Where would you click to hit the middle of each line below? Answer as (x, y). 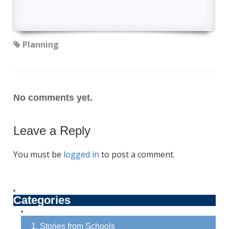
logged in (81, 154)
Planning (40, 44)
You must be (38, 154)
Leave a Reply (52, 130)
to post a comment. (137, 154)
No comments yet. (53, 97)
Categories (42, 200)
